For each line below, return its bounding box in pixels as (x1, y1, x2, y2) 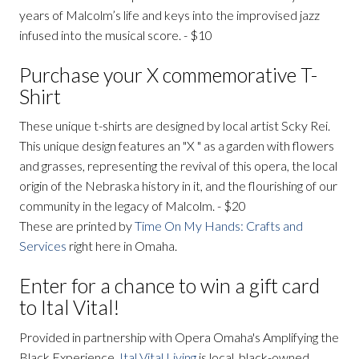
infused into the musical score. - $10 (19, 26, 212, 42)
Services (19, 238, 67, 254)
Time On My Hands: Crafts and (135, 218, 303, 234)
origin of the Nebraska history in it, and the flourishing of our (19, 178, 337, 194)
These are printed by (19, 218, 135, 234)
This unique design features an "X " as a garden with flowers (19, 138, 334, 154)
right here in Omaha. (67, 238, 177, 254)
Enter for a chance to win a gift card (19, 273, 320, 298)
